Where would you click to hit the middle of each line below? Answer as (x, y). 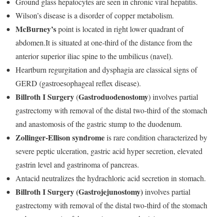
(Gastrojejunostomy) (110, 192)
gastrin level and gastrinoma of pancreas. (77, 164)
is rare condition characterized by (156, 137)
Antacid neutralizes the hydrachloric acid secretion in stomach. (111, 178)
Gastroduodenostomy (113, 97)
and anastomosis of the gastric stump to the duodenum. (99, 124)
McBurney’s (36, 29)
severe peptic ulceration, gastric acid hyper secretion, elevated (109, 151)
